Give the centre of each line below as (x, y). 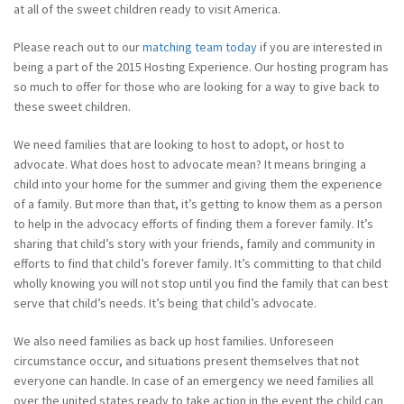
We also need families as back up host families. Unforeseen (174, 341)
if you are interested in (320, 47)
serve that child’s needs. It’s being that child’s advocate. (165, 303)
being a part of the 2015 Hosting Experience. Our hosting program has (201, 67)
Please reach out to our (78, 47)
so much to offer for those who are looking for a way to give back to (197, 87)
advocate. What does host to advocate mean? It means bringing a (190, 164)
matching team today (200, 47)
